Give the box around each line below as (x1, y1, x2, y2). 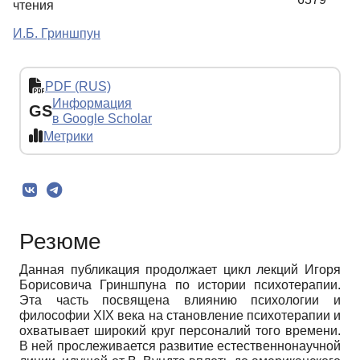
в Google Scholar (52, 112, 152, 126)
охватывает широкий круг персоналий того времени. (19, 324, 341, 338)
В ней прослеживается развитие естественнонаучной (19, 339, 341, 354)
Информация (52, 96, 132, 111)
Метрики (43, 129, 93, 143)
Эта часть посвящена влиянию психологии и (19, 293, 341, 308)
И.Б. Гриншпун (13, 27, 100, 41)
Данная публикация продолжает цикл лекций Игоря (19, 263, 341, 277)
